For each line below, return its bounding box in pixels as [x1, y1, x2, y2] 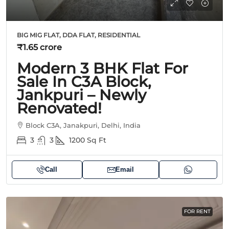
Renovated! [17, 99, 102, 117]
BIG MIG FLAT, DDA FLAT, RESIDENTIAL [17, 31, 140, 39]
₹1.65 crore [17, 42, 62, 52]
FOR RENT [184, 208, 211, 215]
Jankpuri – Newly [17, 85, 146, 104]
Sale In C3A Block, [17, 72, 151, 90]
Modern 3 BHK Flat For [17, 59, 188, 77]
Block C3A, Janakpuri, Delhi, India [26, 121, 141, 129]
